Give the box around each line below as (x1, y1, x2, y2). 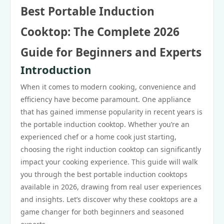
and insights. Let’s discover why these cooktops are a (20, 194, 197, 204)
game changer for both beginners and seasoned (20, 207, 184, 216)
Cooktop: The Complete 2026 (20, 24, 179, 39)
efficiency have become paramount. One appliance (20, 94, 191, 104)
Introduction (20, 62, 91, 77)
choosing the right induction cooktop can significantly (20, 144, 201, 154)
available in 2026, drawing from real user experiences (20, 182, 201, 191)
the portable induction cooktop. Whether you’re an (20, 119, 189, 129)
